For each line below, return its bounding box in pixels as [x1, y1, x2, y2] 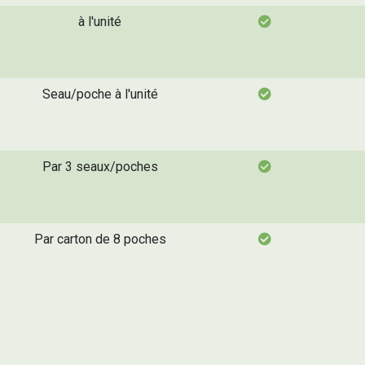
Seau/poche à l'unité [42, 86, 158, 102]
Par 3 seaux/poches [42, 158, 158, 174]
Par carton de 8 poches [33, 231, 166, 247]
